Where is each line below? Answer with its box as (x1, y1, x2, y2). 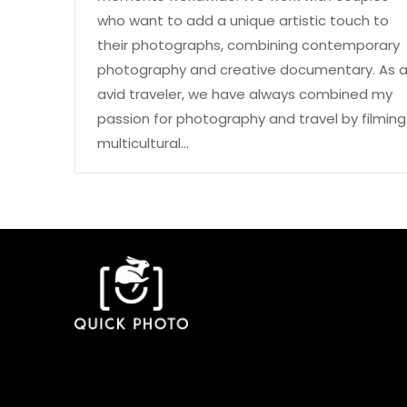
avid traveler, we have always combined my (97, 84, 392, 104)
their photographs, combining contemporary (97, 35, 400, 55)
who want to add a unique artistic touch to (97, 10, 389, 30)
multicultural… (97, 133, 189, 153)
